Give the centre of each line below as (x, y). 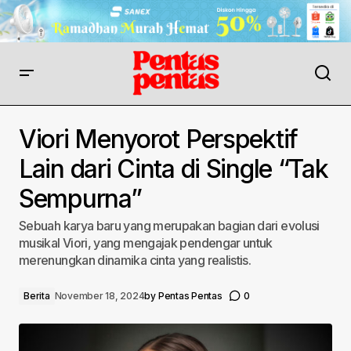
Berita (37, 295)
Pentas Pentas (190, 295)
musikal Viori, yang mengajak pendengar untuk (146, 242)
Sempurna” (80, 198)
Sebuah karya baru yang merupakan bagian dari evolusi (169, 225)
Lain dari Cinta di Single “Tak (174, 168)
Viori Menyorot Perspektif (158, 139)
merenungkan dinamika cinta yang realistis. (135, 260)
